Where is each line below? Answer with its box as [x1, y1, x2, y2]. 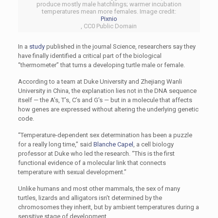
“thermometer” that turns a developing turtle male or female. [18, 61, 185, 69]
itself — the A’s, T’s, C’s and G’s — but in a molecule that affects [18, 96, 192, 104]
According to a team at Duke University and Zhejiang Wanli [18, 78, 182, 85]
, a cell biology [133, 141, 174, 148]
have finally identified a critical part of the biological [18, 52, 162, 59]
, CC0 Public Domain [81, 22, 137, 30]
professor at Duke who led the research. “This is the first [18, 150, 175, 157]
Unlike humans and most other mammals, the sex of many [18, 185, 180, 192]
